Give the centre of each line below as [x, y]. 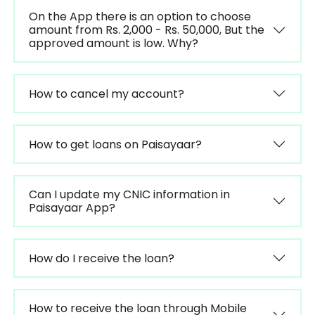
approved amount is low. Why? [113, 43]
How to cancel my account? [106, 94]
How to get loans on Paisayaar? [115, 144]
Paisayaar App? [72, 208]
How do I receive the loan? [101, 258]
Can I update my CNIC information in [129, 194]
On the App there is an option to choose [140, 17]
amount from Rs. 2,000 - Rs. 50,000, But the [146, 30]
